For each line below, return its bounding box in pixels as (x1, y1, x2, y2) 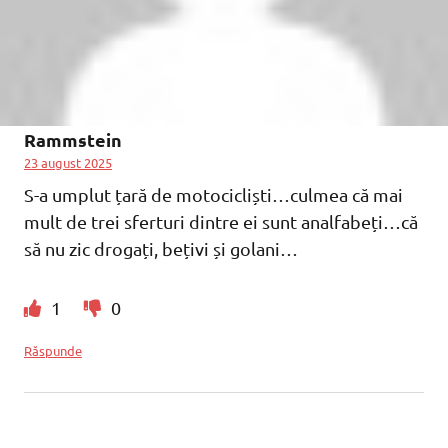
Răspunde (24, 342, 82, 360)
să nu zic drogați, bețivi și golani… (24, 238, 298, 260)
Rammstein (24, 128, 122, 152)
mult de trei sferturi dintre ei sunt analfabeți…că (24, 211, 418, 233)
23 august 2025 (24, 154, 112, 172)
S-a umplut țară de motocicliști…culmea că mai (24, 184, 403, 206)
